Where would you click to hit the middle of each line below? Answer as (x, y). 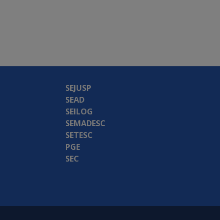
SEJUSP (78, 88)
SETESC (79, 135)
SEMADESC (85, 124)
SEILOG (79, 112)
